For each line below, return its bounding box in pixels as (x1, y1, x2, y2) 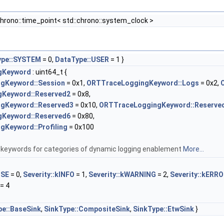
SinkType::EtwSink (133, 205, 194, 213)
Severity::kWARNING (88, 170, 156, 178)
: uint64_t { (31, 68, 67, 76)
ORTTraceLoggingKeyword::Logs (86, 79, 199, 87)
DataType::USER (55, 55, 109, 63)
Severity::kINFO (23, 170, 74, 178)
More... (183, 145, 204, 153)
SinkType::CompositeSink (44, 205, 130, 213)
